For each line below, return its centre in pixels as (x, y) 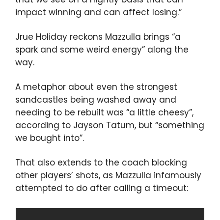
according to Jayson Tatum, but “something (110, 125)
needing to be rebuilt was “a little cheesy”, (104, 113)
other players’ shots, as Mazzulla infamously (108, 176)
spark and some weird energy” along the (102, 50)
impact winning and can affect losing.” (98, 13)
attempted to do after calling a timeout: (102, 188)
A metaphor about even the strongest (96, 87)
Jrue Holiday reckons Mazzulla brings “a (98, 37)
